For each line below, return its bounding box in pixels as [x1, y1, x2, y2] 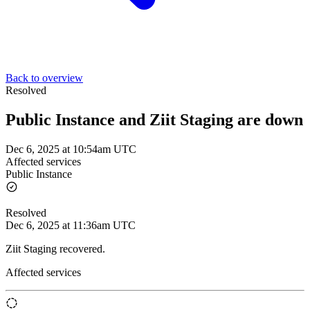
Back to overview [6, 72, 83, 84]
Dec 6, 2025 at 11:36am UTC [6, 219, 136, 231]
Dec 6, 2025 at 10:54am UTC [6, 143, 136, 155]
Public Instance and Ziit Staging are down [6, 110, 303, 129]
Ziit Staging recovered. [6, 242, 105, 255]
